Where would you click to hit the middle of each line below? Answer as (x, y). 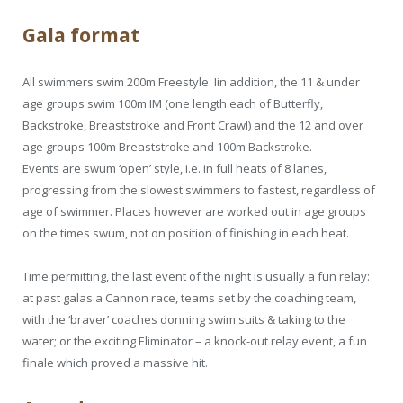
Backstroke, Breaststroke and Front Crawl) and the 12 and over (193, 125)
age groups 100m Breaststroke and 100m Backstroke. (167, 146)
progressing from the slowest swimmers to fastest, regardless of (199, 189)
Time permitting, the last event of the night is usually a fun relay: (196, 276)
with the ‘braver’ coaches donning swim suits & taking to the (184, 319)
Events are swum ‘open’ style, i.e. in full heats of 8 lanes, (175, 168)
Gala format (81, 35)
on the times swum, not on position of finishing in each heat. (186, 233)
